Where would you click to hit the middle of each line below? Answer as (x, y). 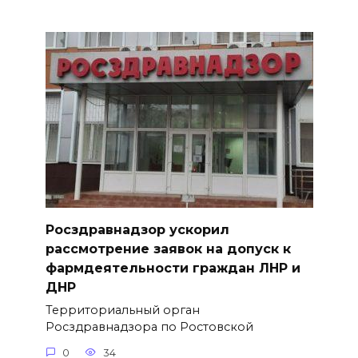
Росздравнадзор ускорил (137, 229)
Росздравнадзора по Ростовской (149, 327)
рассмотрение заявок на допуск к (168, 249)
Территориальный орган (122, 310)
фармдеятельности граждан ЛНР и (173, 268)
